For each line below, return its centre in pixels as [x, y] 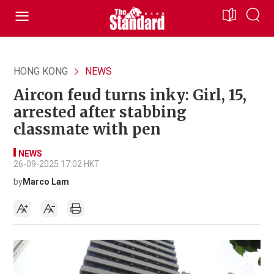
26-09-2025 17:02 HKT [57, 164]
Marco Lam [46, 182]
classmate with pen [87, 129]
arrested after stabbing [100, 112]
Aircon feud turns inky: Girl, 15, [130, 95]
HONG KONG [41, 71]
